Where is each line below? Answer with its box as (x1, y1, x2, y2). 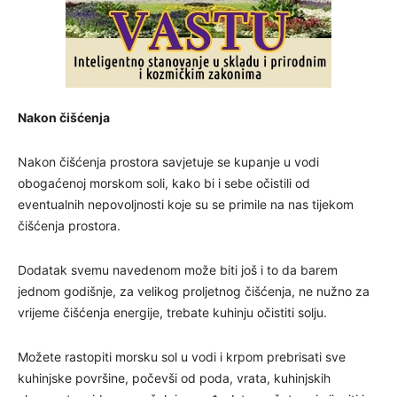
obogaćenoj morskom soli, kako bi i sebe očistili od (18, 175, 310, 191)
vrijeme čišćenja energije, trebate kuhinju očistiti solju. (18, 305, 327, 321)
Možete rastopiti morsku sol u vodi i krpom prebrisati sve (18, 349, 346, 365)
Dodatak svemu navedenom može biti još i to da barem (18, 262, 338, 278)
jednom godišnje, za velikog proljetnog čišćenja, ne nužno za (18, 284, 370, 300)
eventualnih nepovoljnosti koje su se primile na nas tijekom (18, 197, 354, 213)
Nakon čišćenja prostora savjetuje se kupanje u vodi (18, 154, 319, 170)
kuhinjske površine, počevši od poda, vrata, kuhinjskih (18, 370, 331, 386)
